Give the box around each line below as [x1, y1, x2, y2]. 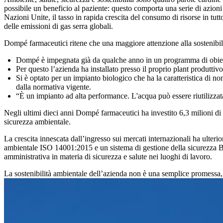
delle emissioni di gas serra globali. [4, 21, 113, 30]
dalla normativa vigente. [16, 82, 91, 91]
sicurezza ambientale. [4, 117, 71, 126]
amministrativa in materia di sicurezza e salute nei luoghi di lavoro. [4, 152, 212, 161]
